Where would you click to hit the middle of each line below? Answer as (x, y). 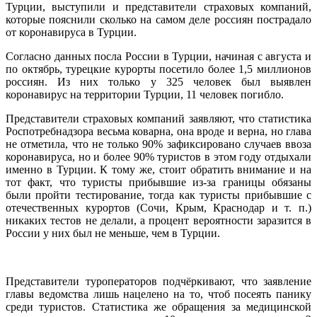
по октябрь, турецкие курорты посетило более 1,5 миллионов (158, 69)
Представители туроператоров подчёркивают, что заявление (158, 281)
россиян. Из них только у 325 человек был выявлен (158, 81)
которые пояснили (53, 19)
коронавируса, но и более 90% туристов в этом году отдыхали (158, 156)
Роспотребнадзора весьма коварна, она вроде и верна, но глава (158, 131)
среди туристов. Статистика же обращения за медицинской (158, 306)
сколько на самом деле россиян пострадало (206, 19)
